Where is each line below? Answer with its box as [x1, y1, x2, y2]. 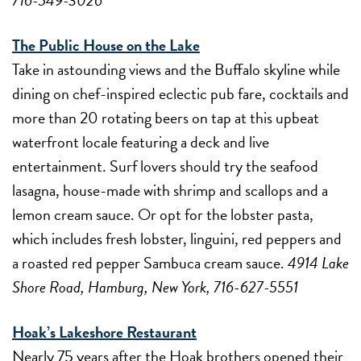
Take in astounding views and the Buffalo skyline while [12, 56, 340, 81]
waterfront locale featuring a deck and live [12, 129, 269, 154]
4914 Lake [288, 250, 349, 275]
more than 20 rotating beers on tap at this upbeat [12, 105, 319, 130]
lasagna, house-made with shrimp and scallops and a [12, 177, 328, 202]
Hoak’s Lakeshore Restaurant [12, 319, 197, 344]
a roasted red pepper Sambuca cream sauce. [12, 250, 288, 275]
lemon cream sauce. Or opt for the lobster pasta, [12, 201, 313, 226]
